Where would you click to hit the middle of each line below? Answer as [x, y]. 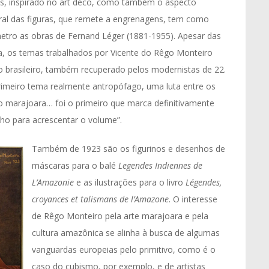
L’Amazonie [54, 182]
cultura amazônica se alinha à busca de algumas [126, 233]
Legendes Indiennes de [160, 165]
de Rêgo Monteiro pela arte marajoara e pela [120, 216]
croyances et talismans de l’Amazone [100, 199]
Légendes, [204, 182]
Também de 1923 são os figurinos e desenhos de [128, 149]
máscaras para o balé [75, 165]
